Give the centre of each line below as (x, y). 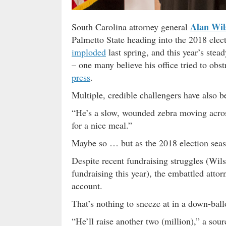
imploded (89, 52)
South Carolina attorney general (131, 27)
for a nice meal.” (102, 125)
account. (87, 186)
